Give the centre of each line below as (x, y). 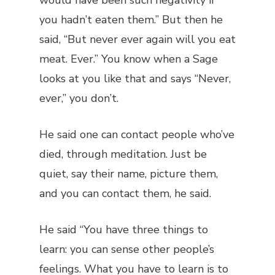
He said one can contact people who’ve (137, 134)
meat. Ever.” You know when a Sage (129, 59)
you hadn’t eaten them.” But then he (131, 20)
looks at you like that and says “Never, (135, 79)
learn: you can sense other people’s (127, 249)
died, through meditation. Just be (123, 154)
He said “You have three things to (124, 230)
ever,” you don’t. (79, 98)
